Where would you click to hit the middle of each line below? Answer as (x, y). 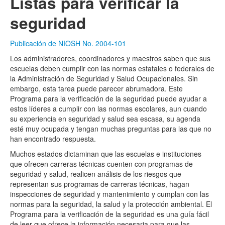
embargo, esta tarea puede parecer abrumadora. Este (96, 89)
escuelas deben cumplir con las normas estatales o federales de (112, 69)
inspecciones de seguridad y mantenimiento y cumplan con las (109, 194)
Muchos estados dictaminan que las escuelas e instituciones (106, 154)
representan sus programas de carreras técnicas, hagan (100, 184)
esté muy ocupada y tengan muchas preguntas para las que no (111, 129)
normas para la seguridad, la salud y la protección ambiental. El (111, 204)
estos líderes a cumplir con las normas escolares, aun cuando (108, 109)
